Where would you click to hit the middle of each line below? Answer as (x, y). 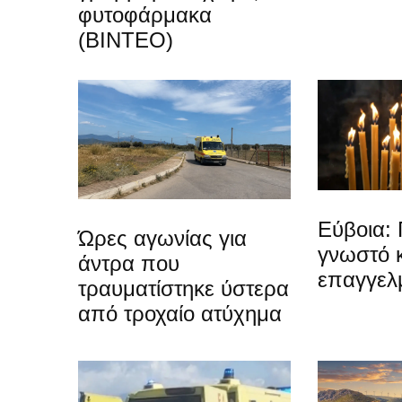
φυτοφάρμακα (145, 14)
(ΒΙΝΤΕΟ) (126, 39)
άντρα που (129, 263)
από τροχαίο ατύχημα (180, 313)
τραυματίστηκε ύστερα (184, 288)
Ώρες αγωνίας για (162, 238)
